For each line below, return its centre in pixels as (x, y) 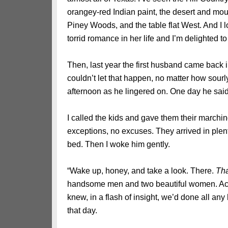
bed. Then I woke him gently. (119, 144)
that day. (82, 210)
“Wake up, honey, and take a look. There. (141, 171)
